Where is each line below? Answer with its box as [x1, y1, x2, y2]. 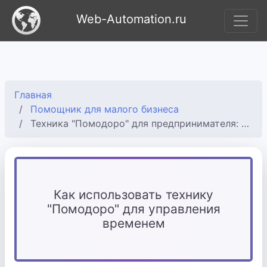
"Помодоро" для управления [46, 201, 221, 216]
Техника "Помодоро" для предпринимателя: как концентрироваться [30, 117, 241, 129]
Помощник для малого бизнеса [30, 103, 179, 115]
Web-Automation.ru [76, 11, 187, 26]
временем [102, 216, 165, 231]
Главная [14, 89, 52, 101]
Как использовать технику [54, 187, 213, 202]
